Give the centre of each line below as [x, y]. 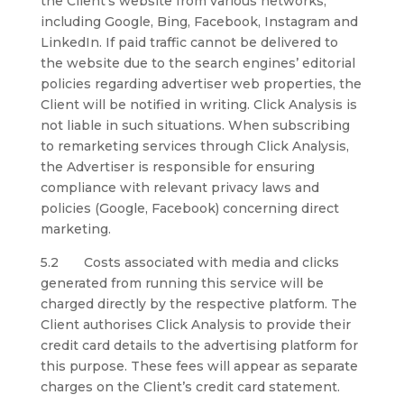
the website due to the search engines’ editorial [197, 63]
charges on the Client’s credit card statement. [190, 387]
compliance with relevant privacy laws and [179, 188]
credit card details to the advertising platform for [199, 345]
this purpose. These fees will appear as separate [199, 366]
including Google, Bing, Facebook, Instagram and [199, 22]
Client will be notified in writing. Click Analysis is [198, 105]
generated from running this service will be [182, 283]
